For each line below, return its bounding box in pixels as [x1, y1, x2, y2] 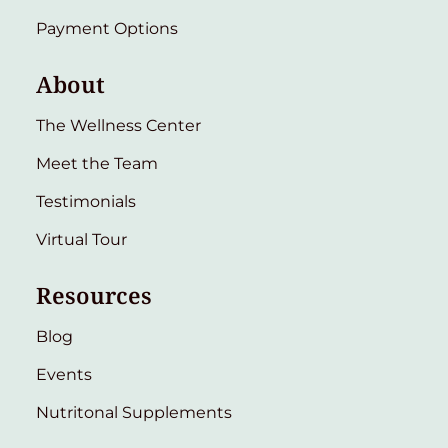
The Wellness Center [36, 115, 201, 135]
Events [36, 364, 92, 384]
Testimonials [36, 191, 136, 211]
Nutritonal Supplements [36, 402, 232, 422]
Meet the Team [36, 153, 158, 173]
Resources [36, 279, 152, 311]
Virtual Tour [36, 229, 127, 249]
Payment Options [36, 18, 178, 38]
